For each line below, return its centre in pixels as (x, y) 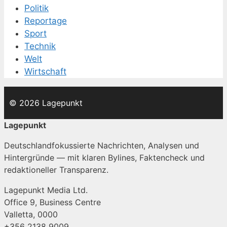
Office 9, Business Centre (52, 202)
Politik (36, 8)
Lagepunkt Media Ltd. (46, 190)
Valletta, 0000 (31, 215)
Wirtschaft (45, 72)
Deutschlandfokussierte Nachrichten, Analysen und (102, 146)
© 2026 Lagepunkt (46, 103)
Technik (40, 46)
